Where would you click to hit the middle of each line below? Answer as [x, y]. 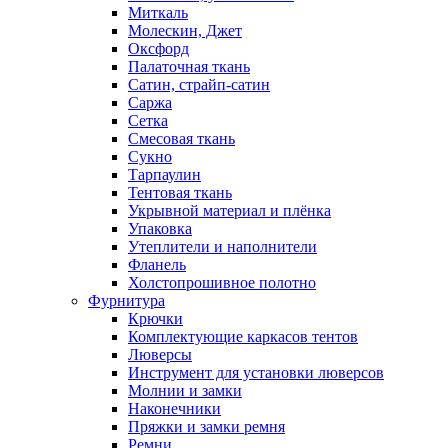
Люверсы [160, 354]
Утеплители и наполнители [222, 246]
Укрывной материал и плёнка [229, 210]
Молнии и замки [185, 390]
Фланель [157, 264]
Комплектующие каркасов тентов [243, 336]
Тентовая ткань [180, 192]
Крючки [155, 318]
